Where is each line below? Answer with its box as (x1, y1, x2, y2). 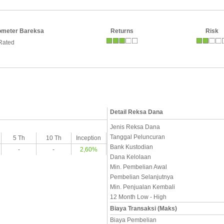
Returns (110, 27, 133, 34)
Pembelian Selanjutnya (110, 173, 173, 180)
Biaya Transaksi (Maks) (110, 205, 177, 212)
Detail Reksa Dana (110, 108, 163, 115)
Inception (76, 134, 101, 141)
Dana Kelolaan (110, 153, 151, 160)
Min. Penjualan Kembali (110, 183, 175, 190)
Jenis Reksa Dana (110, 123, 160, 130)
